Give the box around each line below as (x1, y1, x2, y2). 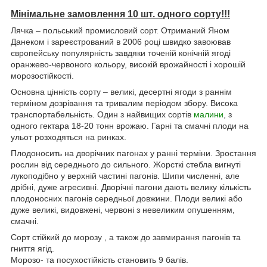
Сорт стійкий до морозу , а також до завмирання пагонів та (11, 232, 241, 242)
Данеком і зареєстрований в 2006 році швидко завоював (11, 36, 231, 46)
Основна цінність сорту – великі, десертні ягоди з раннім (11, 86, 232, 97)
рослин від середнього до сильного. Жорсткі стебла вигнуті (11, 159, 241, 169)
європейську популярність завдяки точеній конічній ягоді (11, 48, 231, 58)
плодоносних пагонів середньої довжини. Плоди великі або (11, 193, 243, 203)
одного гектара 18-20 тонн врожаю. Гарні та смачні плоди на (11, 120, 249, 131)
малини (194, 109, 223, 119)
